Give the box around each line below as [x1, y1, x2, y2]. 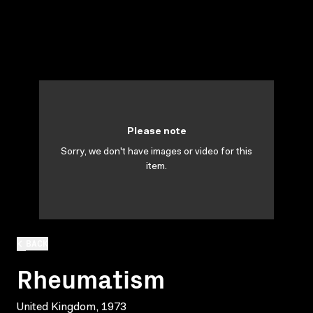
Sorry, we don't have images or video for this [61, 147, 252, 157]
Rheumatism [17, 259, 165, 296]
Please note [126, 127, 187, 137]
